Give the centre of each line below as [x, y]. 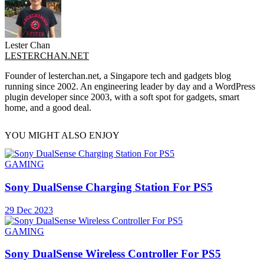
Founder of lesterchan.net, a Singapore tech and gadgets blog [118, 75]
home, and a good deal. [48, 107]
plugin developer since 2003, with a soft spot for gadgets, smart [122, 97]
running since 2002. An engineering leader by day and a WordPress [130, 86]
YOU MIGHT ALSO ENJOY [62, 135]
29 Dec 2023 [29, 210]
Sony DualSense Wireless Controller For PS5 [113, 254]
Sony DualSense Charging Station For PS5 [109, 187]
